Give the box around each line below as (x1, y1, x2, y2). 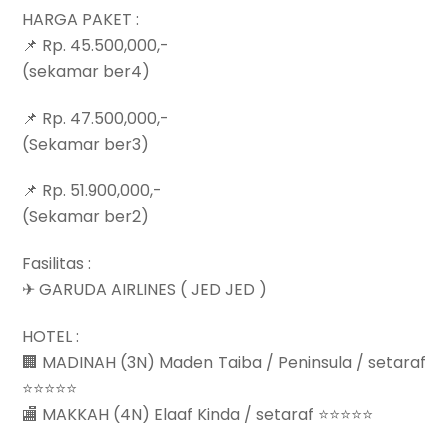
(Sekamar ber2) (22, 205, 150, 229)
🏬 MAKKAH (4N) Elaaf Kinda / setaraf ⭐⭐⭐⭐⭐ (22, 402, 374, 426)
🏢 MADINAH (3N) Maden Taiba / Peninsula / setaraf (22, 350, 426, 374)
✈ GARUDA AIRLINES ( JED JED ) (22, 278, 268, 302)
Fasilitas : (22, 252, 92, 276)
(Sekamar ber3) (22, 132, 150, 156)
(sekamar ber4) (22, 59, 151, 83)
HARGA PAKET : (22, 7, 140, 31)
